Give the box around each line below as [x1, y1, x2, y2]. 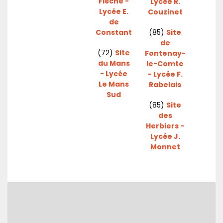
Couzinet [147, 6, 183, 17]
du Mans [98, 58, 130, 68]
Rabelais [149, 79, 181, 90]
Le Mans [99, 79, 129, 89]
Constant [96, 27, 132, 37]
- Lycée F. [147, 69, 183, 79]
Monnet [150, 141, 180, 152]
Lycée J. [150, 131, 180, 141]
